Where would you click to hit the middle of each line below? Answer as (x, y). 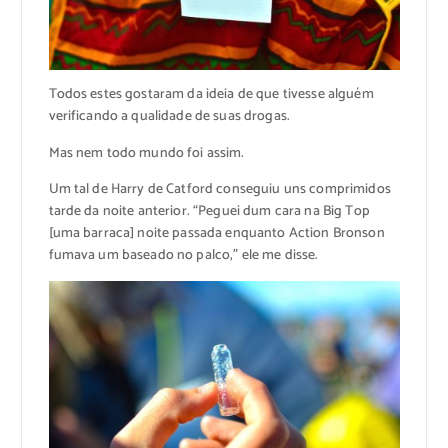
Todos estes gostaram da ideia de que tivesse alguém (211, 95)
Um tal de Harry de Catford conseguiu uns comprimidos (219, 189)
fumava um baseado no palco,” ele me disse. (183, 255)
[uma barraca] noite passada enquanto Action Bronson (216, 233)
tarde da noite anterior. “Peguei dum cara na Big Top (209, 211)
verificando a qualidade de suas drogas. (169, 117)
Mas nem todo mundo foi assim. (146, 153)
